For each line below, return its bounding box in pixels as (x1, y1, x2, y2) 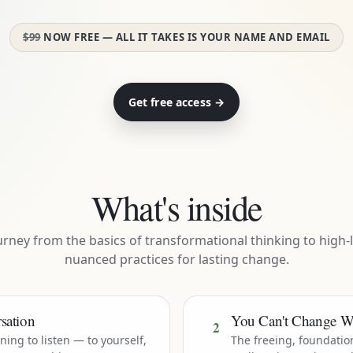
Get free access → (128, 95, 225, 110)
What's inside (91, 184, 262, 230)
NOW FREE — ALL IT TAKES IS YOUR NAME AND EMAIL (40, 30, 330, 44)
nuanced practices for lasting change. (64, 251, 289, 268)
